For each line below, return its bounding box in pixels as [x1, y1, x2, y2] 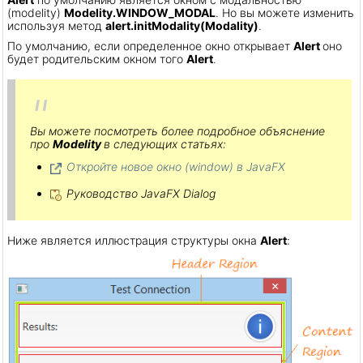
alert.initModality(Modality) [105, 19, 258, 33]
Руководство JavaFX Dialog [66, 186, 216, 200]
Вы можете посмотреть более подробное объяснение [30, 123, 325, 138]
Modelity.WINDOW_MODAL [64, 6, 216, 20]
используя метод [7, 19, 105, 33]
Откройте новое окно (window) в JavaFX [66, 159, 285, 173]
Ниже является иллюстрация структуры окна [7, 233, 260, 247]
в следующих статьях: [104, 136, 226, 151]
